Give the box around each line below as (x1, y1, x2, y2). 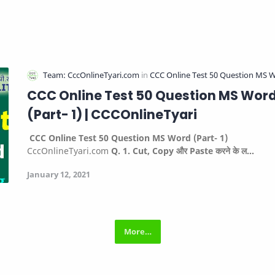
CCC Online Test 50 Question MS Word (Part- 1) (27, 131, 228, 144)
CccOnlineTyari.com (27, 144, 111, 157)
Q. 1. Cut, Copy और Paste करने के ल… (111, 144, 254, 157)
